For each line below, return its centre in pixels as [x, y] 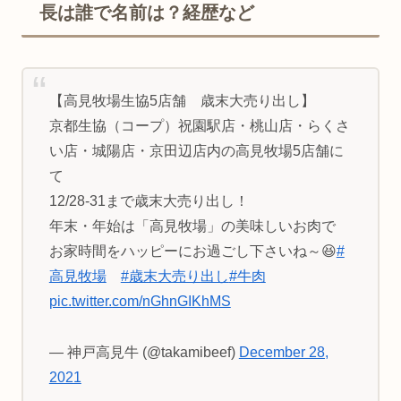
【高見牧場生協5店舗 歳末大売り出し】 [182, 101]
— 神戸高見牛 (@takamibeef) [144, 352]
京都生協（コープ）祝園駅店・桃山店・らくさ [199, 126]
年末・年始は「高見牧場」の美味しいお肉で [192, 226]
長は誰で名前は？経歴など [147, 13]
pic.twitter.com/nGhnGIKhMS [140, 302]
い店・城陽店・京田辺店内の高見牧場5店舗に [196, 151]
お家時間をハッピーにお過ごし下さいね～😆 [192, 252]
